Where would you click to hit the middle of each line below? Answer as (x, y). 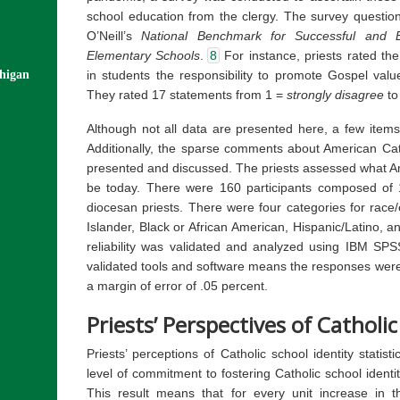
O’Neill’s (114, 35)
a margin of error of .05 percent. (177, 286)
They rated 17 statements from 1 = (187, 94)
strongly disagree (337, 94)
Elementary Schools (144, 55)
